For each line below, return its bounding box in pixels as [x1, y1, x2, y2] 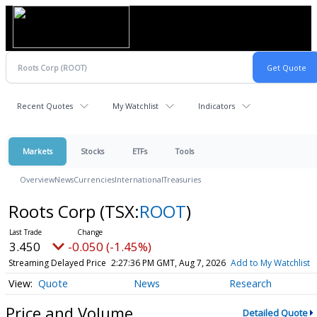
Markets [23, 146, 52, 156]
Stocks [81, 146, 104, 156]
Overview [20, 174, 54, 185]
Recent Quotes [17, 100, 73, 111]
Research [229, 277, 272, 291]
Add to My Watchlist [230, 257, 310, 269]
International [115, 174, 163, 185]
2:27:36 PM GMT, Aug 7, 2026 [110, 257, 226, 269]
